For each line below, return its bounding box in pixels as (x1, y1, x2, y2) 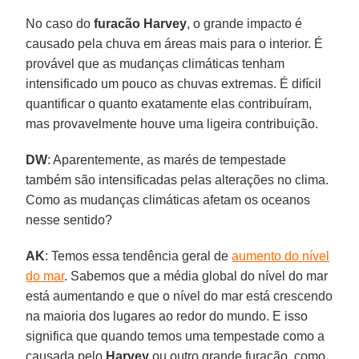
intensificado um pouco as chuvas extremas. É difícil (26, 76, 322, 91)
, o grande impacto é (187, 16, 303, 30)
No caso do (26, 16, 95, 30)
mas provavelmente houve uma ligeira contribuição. (26, 116, 319, 131)
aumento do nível (232, 248, 330, 263)
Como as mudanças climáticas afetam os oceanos (26, 192, 311, 207)
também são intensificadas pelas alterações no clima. (26, 172, 329, 187)
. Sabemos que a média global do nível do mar (64, 268, 329, 283)
